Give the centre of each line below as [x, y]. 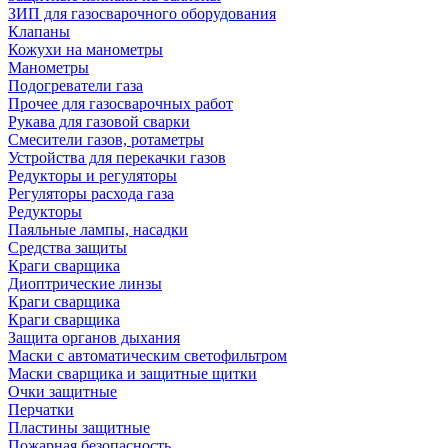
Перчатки [41, 409]
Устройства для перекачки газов [117, 157]
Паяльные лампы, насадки [98, 229]
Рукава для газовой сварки [99, 121]
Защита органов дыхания [94, 337]
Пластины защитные [79, 427]
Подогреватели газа [75, 85]
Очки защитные [62, 391]
